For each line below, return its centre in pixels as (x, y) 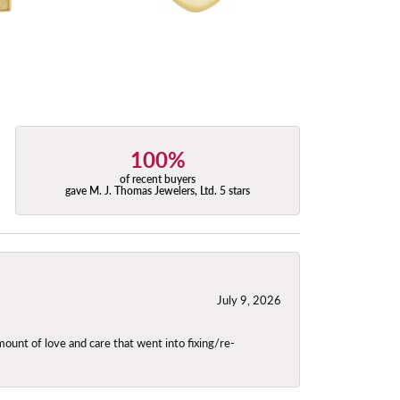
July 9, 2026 (249, 300)
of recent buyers (158, 179)
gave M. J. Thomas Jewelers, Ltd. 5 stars (158, 190)
